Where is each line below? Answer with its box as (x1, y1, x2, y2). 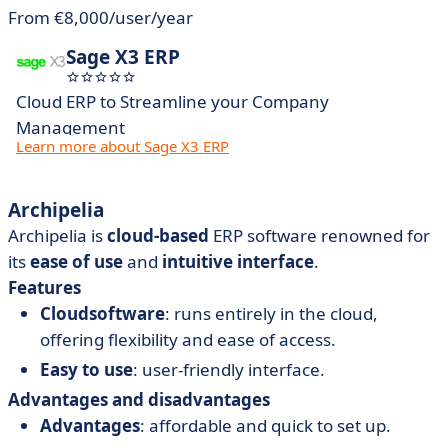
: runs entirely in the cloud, (165, 302, 378, 325)
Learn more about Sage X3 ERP (16, 136, 229, 156)
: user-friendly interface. (133, 358, 325, 381)
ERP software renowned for (209, 224, 430, 247)
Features (8, 276, 81, 299)
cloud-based (107, 224, 209, 247)
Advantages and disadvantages (8, 388, 270, 411)
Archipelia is (8, 224, 107, 247)
